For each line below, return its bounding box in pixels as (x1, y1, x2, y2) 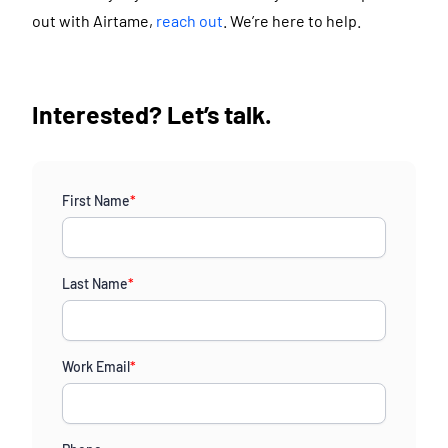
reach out (156, 10, 223, 30)
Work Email (62, 357, 130, 375)
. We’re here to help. (223, 10, 361, 30)
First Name (62, 191, 130, 209)
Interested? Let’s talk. (32, 98, 272, 129)
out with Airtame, (32, 10, 156, 30)
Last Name (62, 274, 128, 292)
